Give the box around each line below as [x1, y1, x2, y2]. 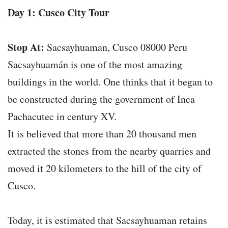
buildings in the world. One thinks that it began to [8, 75, 213, 89]
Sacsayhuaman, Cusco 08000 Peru [44, 40, 187, 54]
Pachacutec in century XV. [8, 109, 117, 124]
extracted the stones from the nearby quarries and [8, 144, 211, 158]
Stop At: [8, 40, 44, 55]
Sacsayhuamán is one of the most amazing [8, 58, 182, 72]
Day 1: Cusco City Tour [8, 5, 109, 20]
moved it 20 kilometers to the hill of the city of [8, 161, 202, 176]
